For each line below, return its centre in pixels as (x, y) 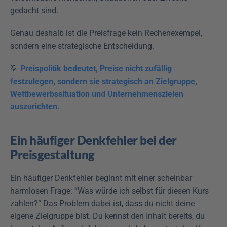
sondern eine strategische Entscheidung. (82, 46)
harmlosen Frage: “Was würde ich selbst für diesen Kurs (109, 191)
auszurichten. (35, 107)
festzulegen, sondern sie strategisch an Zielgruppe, (104, 81)
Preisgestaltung (52, 154)
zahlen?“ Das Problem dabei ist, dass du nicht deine (102, 203)
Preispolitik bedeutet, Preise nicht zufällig (96, 69)
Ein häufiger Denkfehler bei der (93, 140)
